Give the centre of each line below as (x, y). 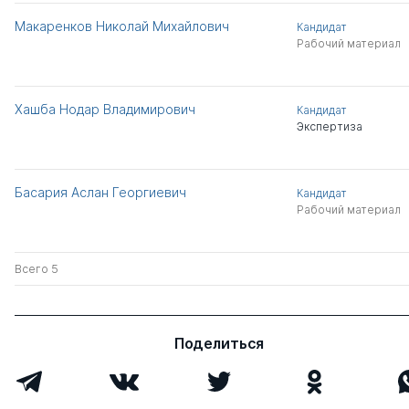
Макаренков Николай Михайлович (122, 26)
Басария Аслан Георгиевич (100, 192)
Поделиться (219, 343)
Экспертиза (329, 126)
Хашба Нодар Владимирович (105, 109)
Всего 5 (37, 268)
